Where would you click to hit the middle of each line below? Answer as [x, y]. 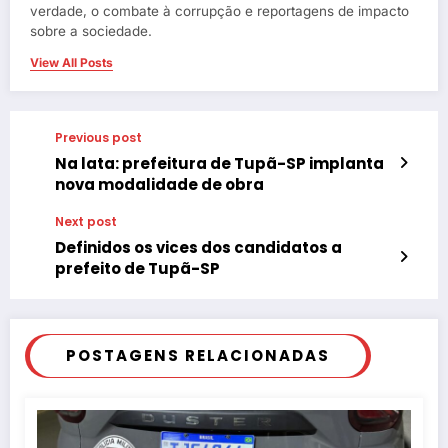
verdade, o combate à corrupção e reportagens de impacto [219, 11]
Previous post [98, 138]
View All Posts [71, 63]
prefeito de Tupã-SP [137, 269]
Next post [86, 222]
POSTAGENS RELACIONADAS [198, 356]
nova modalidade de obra [159, 185]
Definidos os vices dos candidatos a [198, 248]
